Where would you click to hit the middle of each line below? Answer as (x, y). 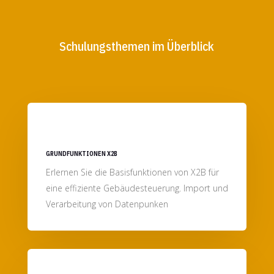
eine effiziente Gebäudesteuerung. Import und (137, 188)
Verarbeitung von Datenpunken (107, 204)
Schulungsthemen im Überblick (137, 46)
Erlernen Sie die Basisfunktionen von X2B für (132, 172)
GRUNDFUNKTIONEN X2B (81, 154)
